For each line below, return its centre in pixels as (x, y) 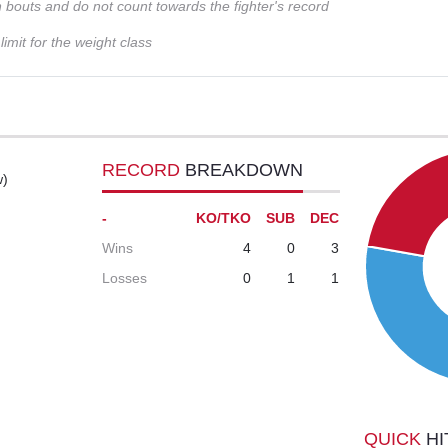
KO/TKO (224, 218)
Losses (125, 278)
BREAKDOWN (244, 170)
